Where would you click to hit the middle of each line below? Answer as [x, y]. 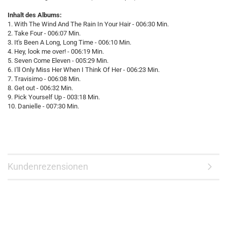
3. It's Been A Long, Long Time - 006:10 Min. [69, 42]
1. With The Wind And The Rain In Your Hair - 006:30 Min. [88, 24]
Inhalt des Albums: [35, 15]
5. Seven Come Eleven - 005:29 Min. [58, 61]
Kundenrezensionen [48, 166]
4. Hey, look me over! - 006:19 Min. [56, 51]
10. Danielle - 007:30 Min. [43, 106]
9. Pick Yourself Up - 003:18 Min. [54, 97]
